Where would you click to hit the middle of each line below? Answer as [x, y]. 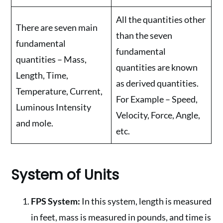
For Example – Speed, [157, 99]
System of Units [65, 175]
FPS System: [56, 201]
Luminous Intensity [54, 107]
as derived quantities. [158, 83]
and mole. [35, 123]
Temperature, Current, [59, 91]
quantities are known [157, 67]
